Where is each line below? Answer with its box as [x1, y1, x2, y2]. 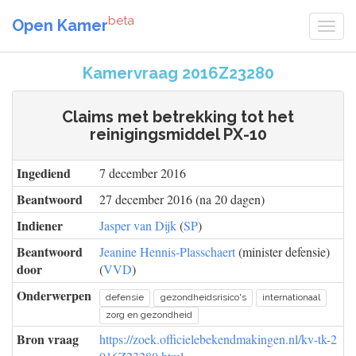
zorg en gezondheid [106, 309, 193, 320]
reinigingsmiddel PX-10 [89, 125, 267, 144]
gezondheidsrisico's [160, 292, 246, 303]
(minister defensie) [235, 243, 330, 260]
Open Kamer [12, 15, 108, 35]
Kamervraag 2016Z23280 [82, 64, 274, 83]
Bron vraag [17, 330, 79, 348]
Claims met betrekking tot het [62, 107, 294, 126]
